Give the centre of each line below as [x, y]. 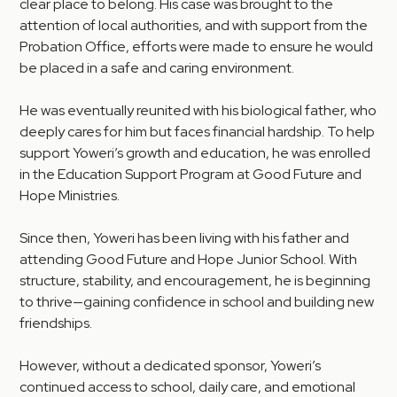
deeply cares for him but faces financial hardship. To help [198, 132]
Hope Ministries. [70, 196]
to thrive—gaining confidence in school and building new [197, 302]
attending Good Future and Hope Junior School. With [189, 260]
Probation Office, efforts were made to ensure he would [197, 47]
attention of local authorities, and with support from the [194, 26]
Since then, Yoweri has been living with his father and [185, 238]
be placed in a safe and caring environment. [157, 68]
